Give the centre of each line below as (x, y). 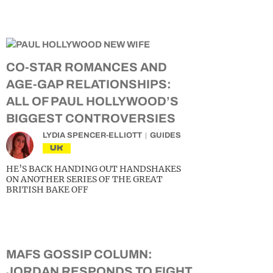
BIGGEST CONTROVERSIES (91, 118)
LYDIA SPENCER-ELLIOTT (92, 135)
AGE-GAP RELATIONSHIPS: (89, 84)
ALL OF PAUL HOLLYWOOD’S (92, 101)
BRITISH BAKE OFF (47, 190)
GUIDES (165, 135)
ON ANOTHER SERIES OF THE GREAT (84, 179)
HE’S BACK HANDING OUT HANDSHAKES (94, 169)
